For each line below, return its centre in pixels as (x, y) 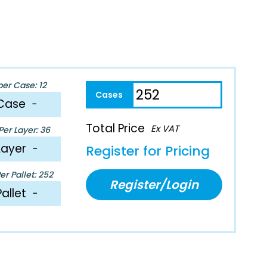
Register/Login (154, 184)
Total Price (116, 128)
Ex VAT (165, 128)
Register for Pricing (148, 151)
